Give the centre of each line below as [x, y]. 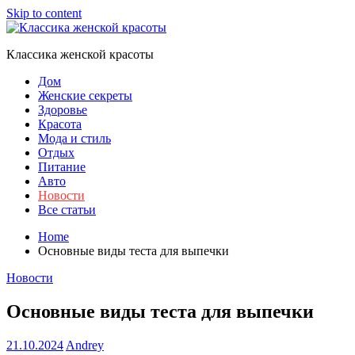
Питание [62, 167]
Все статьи [67, 210]
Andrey [85, 345]
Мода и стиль [74, 138]
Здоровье [63, 110]
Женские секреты [85, 95]
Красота [60, 124]
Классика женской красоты [80, 54]
